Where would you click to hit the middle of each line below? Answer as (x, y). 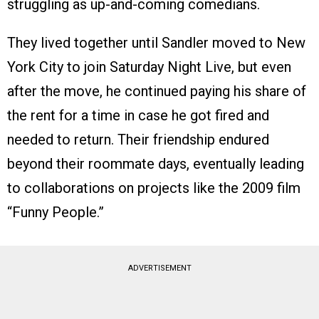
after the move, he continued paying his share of (157, 91)
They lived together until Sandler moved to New (156, 42)
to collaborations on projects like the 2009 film (154, 188)
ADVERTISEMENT (159, 268)
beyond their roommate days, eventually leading (156, 163)
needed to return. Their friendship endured (138, 139)
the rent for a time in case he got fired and (138, 115)
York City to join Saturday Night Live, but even (149, 67)
